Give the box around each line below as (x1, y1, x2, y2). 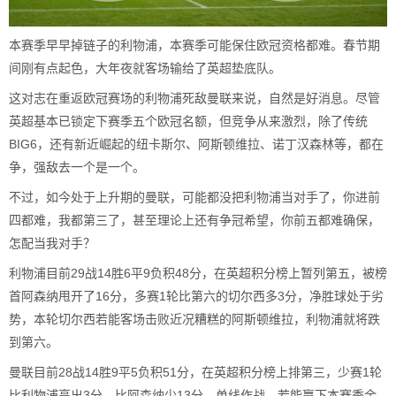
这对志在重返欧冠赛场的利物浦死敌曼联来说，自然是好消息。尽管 (9, 90, 380, 105)
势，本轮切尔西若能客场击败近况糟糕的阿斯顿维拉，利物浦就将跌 (9, 311, 380, 326)
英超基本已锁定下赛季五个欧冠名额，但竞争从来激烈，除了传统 (9, 113, 368, 128)
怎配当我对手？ (9, 235, 95, 250)
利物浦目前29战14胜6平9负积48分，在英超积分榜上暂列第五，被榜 (9, 265, 387, 280)
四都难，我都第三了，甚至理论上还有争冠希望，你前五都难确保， (9, 212, 380, 227)
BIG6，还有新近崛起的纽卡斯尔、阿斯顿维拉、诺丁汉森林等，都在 (9, 136, 384, 151)
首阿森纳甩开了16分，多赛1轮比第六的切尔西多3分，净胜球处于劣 (9, 288, 384, 303)
